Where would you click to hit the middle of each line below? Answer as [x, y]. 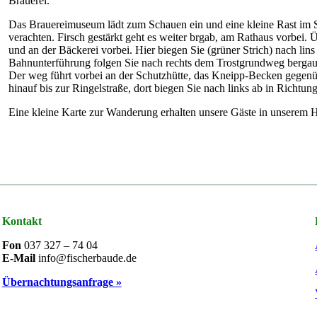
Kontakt [22, 221]
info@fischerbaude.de [87, 258]
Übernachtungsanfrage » [62, 282]
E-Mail [20, 258]
